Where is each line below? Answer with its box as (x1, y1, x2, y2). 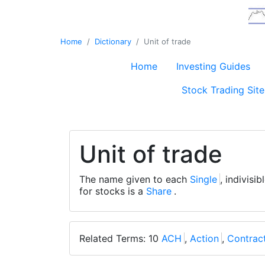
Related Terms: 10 (79, 232, 161, 244)
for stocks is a (79, 185, 146, 197)
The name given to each (79, 173, 190, 185)
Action (190, 232, 219, 244)
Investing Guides (176, 60, 250, 72)
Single (190, 173, 217, 185)
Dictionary (95, 37, 131, 46)
